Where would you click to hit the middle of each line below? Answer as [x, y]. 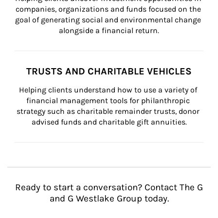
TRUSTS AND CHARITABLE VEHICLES [109, 71]
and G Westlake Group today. [109, 199]
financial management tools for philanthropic [109, 100]
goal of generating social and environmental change [109, 20]
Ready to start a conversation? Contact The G [109, 187]
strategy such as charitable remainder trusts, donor [109, 111]
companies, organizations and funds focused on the [109, 9]
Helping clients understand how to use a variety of [109, 90]
